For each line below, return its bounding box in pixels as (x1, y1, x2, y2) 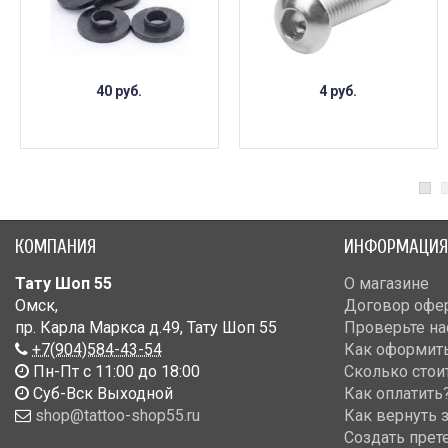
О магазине (343, 274, 429, 294)
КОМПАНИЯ (15, 236, 96, 259)
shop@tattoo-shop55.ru (35, 406, 200, 426)
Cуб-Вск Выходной (29, 384, 173, 404)
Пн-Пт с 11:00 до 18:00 (29, 362, 200, 382)
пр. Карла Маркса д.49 (15, 318, 180, 338)
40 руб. (95, 83, 142, 100)
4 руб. (318, 83, 357, 100)
